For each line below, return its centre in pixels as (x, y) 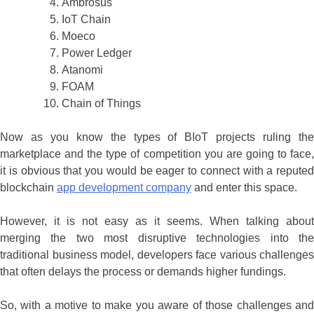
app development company (124, 188)
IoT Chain (86, 20)
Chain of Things (101, 104)
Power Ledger (97, 53)
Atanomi (82, 70)
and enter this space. (244, 188)
